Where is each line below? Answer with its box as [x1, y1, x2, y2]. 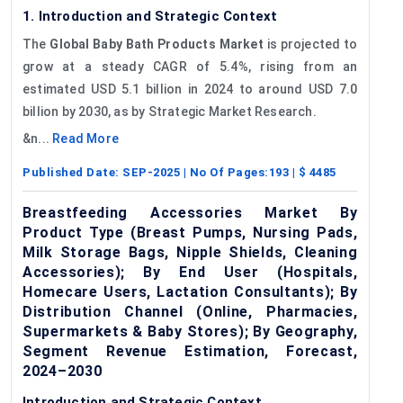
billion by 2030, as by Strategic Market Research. [22, 103, 317, 119]
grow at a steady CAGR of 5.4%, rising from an [22, 58, 358, 74]
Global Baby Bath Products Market [49, 36, 264, 51]
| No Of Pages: [180, 165, 269, 179]
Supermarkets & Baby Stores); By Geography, [22, 322, 358, 340]
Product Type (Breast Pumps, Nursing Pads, [22, 223, 358, 241]
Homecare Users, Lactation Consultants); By [22, 282, 358, 300]
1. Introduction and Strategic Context [22, 7, 278, 24]
